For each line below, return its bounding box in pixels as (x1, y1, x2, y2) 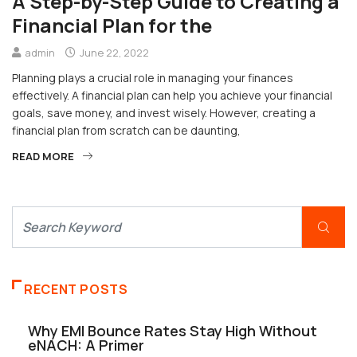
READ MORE (12, 149, 74, 164)
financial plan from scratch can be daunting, (12, 123, 241, 139)
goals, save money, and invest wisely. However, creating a (12, 105, 316, 121)
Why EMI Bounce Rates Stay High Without (28, 321, 317, 341)
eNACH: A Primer (28, 335, 144, 355)
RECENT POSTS (24, 280, 128, 299)
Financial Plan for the (12, 12, 212, 39)
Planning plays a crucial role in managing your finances (12, 70, 293, 86)
